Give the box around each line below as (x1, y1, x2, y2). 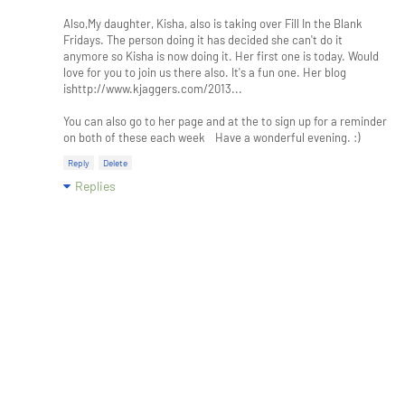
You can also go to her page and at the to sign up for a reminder (63, 114, 387, 128)
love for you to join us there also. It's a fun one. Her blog (63, 65, 346, 80)
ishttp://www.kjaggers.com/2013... (63, 81, 242, 96)
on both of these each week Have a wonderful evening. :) (63, 130, 360, 145)
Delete (103, 157, 127, 168)
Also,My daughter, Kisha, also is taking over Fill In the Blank (63, 16, 363, 31)
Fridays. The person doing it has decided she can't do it (63, 33, 343, 47)
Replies (75, 178, 116, 193)
